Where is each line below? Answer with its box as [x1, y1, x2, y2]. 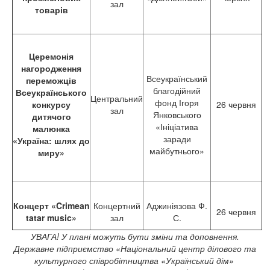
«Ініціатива [155, 121, 198, 133]
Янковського [152, 108, 201, 121]
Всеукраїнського [16, 86, 87, 98]
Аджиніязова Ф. [146, 199, 207, 212]
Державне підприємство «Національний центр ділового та [14, 242, 256, 254]
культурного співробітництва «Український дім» [34, 254, 236, 266]
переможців [26, 74, 77, 86]
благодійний [153, 84, 201, 96]
